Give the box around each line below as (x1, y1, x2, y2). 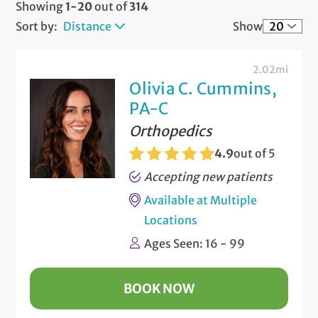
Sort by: (16, 18, 60, 33)
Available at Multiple (144, 192, 258, 207)
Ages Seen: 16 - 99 (144, 236, 246, 251)
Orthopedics (129, 121, 213, 140)
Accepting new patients (144, 169, 273, 184)
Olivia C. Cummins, (129, 78, 277, 99)
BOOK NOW (124, 280, 194, 297)
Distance (63, 18, 112, 33)
